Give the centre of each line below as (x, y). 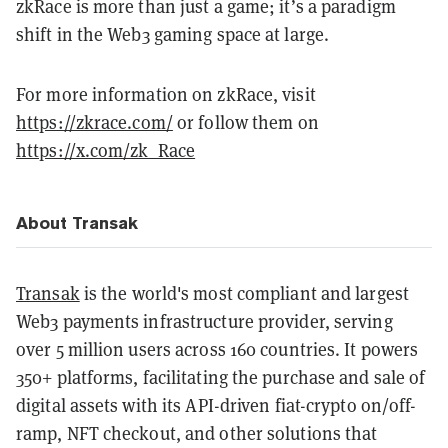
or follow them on (245, 122)
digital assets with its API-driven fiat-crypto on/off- (216, 405)
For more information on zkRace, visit (166, 94)
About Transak (77, 222)
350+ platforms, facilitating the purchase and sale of (221, 377)
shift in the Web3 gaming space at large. (173, 34)
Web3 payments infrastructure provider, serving (204, 321)
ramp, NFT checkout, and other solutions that (197, 433)
